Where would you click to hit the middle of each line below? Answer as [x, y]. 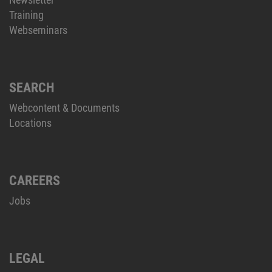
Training [26, 15]
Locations [30, 123]
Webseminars [38, 30]
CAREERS [35, 180]
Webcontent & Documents [64, 107]
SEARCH [32, 87]
